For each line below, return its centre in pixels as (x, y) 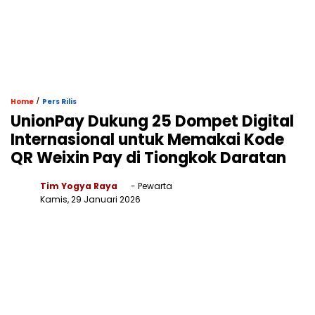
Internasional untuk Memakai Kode (147, 140)
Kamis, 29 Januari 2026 (90, 199)
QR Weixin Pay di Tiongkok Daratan (148, 158)
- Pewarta (150, 186)
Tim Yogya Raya (79, 186)
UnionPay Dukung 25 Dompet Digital (152, 121)
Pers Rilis (59, 102)
